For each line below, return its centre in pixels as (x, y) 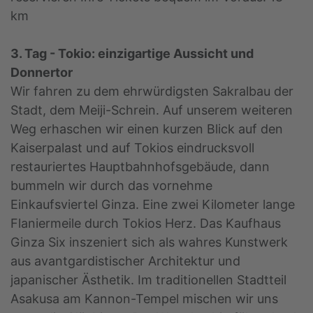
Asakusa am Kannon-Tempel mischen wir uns (144, 299)
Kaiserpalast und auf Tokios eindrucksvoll (132, 148)
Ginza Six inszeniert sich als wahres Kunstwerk (149, 242)
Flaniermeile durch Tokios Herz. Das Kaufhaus (146, 224)
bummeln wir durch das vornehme (111, 186)
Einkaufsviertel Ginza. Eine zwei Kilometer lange (153, 205)
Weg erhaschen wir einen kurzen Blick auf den (147, 129)
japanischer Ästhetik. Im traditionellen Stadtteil (148, 280)
